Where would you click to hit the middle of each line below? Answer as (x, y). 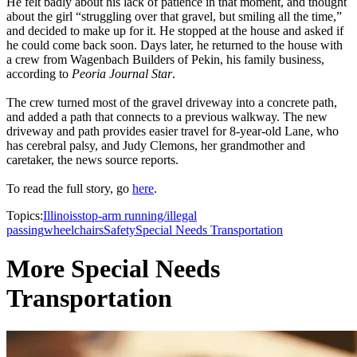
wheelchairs (74, 230)
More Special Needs (113, 269)
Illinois (60, 216)
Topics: (25, 216)
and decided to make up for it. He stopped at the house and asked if (175, 31)
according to (39, 74)
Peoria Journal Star (122, 74)
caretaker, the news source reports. (96, 160)
